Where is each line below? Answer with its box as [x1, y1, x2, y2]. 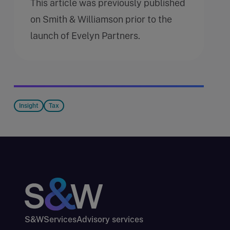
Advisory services [76, 214, 143, 224]
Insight [19, 102, 39, 109]
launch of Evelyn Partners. [30, 30, 142, 41]
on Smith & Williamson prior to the [30, 13, 172, 25]
